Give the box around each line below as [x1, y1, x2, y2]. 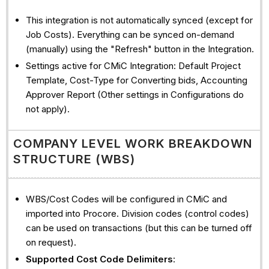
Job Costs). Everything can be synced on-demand [25, 29, 234, 41]
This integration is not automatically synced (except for [25, 14, 253, 26]
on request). [25, 237, 76, 249]
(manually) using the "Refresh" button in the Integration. [25, 43, 254, 55]
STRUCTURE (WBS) [13, 151, 135, 166]
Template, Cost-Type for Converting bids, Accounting [25, 74, 247, 86]
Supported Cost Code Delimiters [25, 253, 173, 265]
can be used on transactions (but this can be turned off [25, 222, 252, 234]
